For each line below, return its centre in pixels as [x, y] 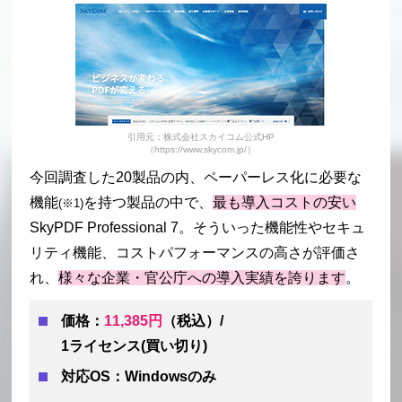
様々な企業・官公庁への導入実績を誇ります [202, 278]
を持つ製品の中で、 [149, 203]
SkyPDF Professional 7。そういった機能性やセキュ [198, 228]
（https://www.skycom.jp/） [201, 150]
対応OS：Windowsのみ [139, 377]
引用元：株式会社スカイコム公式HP [201, 137]
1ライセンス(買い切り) [135, 346]
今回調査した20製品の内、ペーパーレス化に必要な [196, 178]
